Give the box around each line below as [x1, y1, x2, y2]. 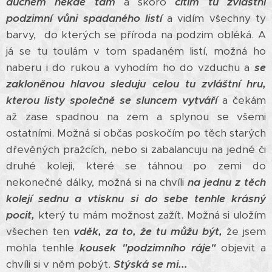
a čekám [222, 93, 266, 107]
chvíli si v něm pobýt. [6, 257, 114, 271]
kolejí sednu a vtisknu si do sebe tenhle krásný [6, 192, 266, 205]
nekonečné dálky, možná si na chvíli [6, 175, 188, 189]
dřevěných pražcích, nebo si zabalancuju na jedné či [6, 143, 266, 156]
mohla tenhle [6, 241, 80, 254]
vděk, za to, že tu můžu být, [73, 225, 222, 238]
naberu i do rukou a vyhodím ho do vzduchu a [6, 61, 254, 74]
